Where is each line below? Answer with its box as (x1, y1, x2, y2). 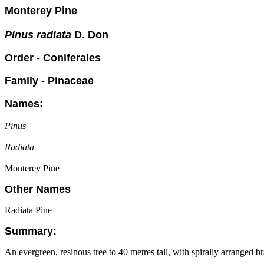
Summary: (5, 225, 57, 237)
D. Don (71, 29, 108, 41)
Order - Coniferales (5, 52, 101, 64)
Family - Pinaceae (5, 75, 94, 87)
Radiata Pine (5, 205, 52, 215)
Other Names (5, 183, 71, 195)
